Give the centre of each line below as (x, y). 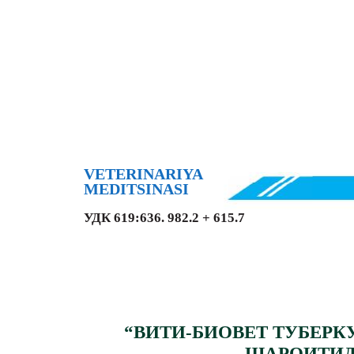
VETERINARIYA (143, 174)
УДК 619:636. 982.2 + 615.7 (164, 218)
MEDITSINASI (136, 189)
